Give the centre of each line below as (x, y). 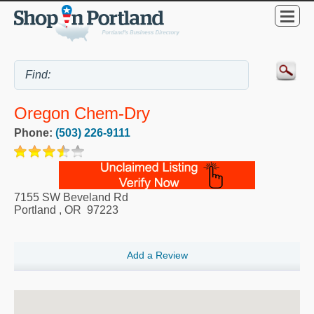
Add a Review (157, 255)
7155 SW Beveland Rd (71, 197)
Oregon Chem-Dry (82, 113)
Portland (35, 210)
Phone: (35, 132)
